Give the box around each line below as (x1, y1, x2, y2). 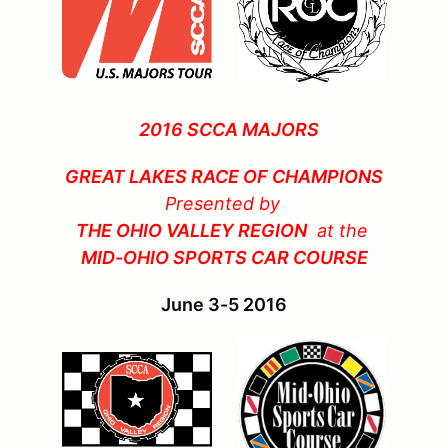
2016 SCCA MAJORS (139, 119, 319, 141)
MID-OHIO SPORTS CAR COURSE (80, 247, 368, 269)
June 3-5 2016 (161, 294, 287, 316)
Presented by (164, 193, 280, 215)
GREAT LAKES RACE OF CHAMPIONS (65, 166, 383, 188)
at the (317, 220, 368, 242)
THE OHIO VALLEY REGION (76, 220, 307, 242)
